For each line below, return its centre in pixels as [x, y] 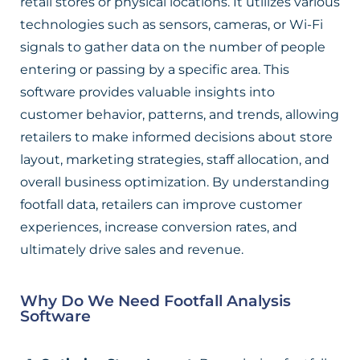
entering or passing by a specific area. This [155, 70]
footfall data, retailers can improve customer [161, 205]
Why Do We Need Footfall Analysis [155, 301]
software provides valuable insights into [147, 92]
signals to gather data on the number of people [173, 47]
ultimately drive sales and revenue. [132, 250]
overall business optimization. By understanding [175, 182]
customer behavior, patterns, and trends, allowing [180, 115]
